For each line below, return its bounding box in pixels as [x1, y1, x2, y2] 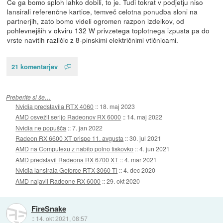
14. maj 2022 [127, 112, 163, 121]
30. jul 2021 [129, 134, 162, 143]
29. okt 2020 [107, 176, 140, 185]
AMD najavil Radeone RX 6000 [15, 176, 101, 185]
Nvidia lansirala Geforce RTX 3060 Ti [15, 166, 118, 175]
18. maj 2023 [100, 102, 135, 111]
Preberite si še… [6, 92, 51, 101]
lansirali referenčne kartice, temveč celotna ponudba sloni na [6, 6, 198, 17]
